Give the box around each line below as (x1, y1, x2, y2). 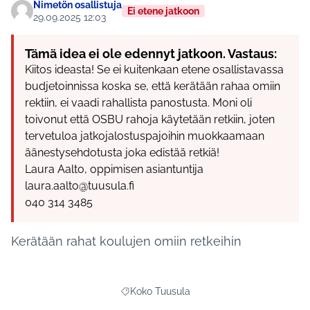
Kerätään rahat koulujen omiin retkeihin (11, 234, 241, 249)
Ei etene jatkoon (127, 6, 199, 17)
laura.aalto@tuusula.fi (25, 179, 134, 193)
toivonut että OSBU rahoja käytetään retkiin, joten (25, 113, 275, 127)
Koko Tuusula (129, 286, 190, 298)
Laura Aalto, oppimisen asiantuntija (25, 163, 203, 176)
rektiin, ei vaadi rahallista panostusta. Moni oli (25, 96, 252, 110)
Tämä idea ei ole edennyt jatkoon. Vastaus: (25, 46, 277, 62)
